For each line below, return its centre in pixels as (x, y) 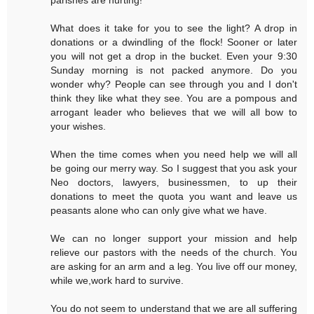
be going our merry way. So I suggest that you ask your (174, 168)
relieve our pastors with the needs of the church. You (174, 252)
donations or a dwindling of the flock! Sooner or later (174, 42)
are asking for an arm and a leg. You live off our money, (174, 266)
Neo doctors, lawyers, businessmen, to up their (174, 182)
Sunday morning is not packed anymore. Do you (174, 70)
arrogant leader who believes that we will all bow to (174, 112)
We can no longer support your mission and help (174, 238)
